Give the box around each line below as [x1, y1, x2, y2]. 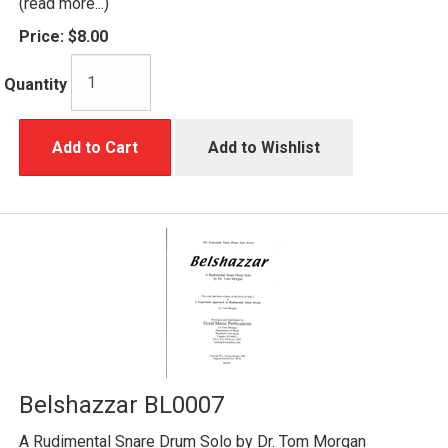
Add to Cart [52, 137, 138, 157]
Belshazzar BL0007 [19, 390, 224, 419]
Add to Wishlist [208, 137, 320, 157]
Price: [19, 26, 64, 46]
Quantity [4, 75, 67, 95]
